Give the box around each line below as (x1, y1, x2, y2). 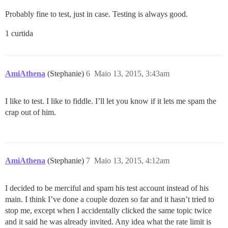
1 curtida (5, 28, 33, 38)
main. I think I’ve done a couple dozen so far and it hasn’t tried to (5, 194, 214, 204)
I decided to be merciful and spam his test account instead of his (5, 183, 209, 192)
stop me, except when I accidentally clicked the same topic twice (5, 206, 212, 215)
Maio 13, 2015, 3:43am (94, 69, 169, 78)
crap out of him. (5, 107, 56, 117)
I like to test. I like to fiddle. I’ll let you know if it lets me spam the (5, 96, 216, 105)
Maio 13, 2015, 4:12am (94, 156, 169, 165)
